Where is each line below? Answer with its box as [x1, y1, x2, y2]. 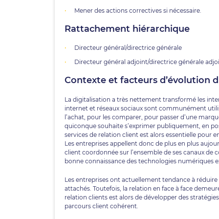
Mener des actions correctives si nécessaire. [74, 7, 201, 14]
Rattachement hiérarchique [65, 23, 190, 34]
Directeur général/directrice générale [74, 44, 182, 51]
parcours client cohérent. [65, 202, 138, 210]
